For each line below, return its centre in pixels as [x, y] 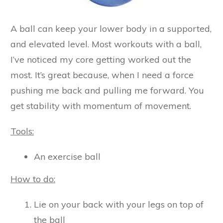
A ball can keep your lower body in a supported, [111, 28]
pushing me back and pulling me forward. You [107, 90]
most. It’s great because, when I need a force [102, 75]
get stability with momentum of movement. [101, 106]
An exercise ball [67, 156]
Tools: [22, 131]
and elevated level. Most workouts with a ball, [106, 44]
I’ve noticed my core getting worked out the [101, 59]
